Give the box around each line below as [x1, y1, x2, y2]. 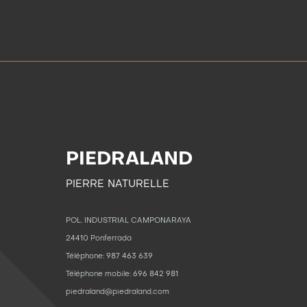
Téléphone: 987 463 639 [66, 253, 153, 260]
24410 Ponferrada [66, 235, 132, 242]
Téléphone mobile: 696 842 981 [66, 271, 178, 278]
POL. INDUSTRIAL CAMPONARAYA [66, 217, 191, 224]
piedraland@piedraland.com [66, 288, 169, 295]
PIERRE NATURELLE [66, 180, 169, 189]
